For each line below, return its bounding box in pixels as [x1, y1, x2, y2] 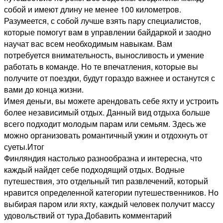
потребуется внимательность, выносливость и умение [4, 49, 204, 61]
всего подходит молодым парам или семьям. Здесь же [4, 117, 206, 129]
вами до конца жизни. [4, 83, 84, 95]
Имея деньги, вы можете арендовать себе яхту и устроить [4, 95, 219, 107]
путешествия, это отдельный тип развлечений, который [4, 175, 208, 187]
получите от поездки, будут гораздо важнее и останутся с [4, 72, 215, 84]
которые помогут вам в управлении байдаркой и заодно [4, 26, 211, 38]
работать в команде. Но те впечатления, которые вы [4, 60, 198, 72]
